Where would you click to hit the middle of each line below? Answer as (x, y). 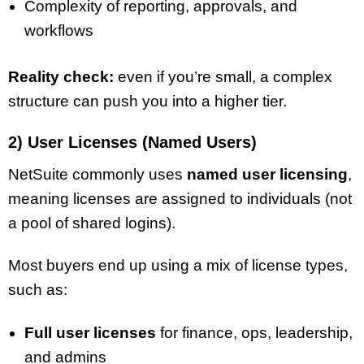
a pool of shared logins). (92, 223)
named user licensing (267, 174)
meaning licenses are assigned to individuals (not (180, 198)
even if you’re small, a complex (223, 76)
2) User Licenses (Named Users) (132, 142)
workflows (59, 31)
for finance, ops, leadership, (254, 333)
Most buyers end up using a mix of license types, (178, 266)
